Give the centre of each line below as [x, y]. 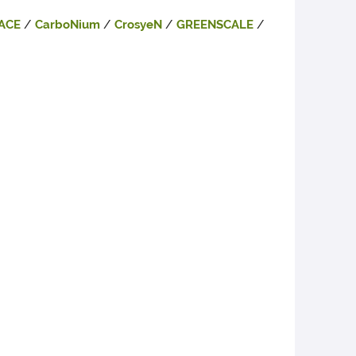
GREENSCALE [215, 25]
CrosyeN [140, 25]
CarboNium [69, 25]
